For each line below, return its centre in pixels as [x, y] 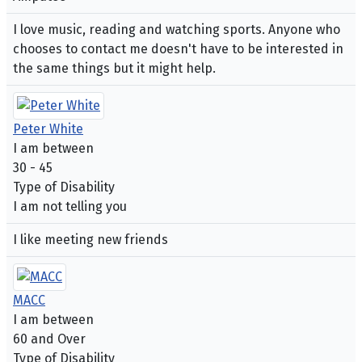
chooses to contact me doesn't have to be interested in [178, 49]
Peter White [48, 129]
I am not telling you [70, 207]
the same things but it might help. [114, 69]
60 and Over [49, 339]
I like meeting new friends [90, 240]
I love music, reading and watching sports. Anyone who [177, 30]
